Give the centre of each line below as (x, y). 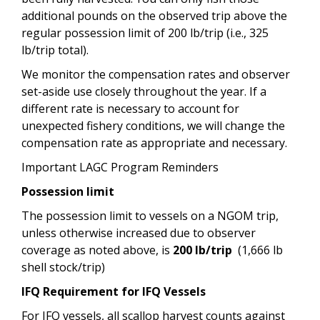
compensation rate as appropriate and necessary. (156, 142)
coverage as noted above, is (97, 250)
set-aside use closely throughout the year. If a (144, 91)
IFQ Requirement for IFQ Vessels (114, 291)
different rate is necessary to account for (130, 108)
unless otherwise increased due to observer (139, 232)
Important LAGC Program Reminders (120, 167)
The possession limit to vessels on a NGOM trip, (150, 215)
